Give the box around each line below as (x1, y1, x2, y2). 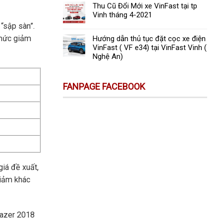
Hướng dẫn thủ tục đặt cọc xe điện (93, 34, 206, 44)
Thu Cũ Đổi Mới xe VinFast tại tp (93, 1, 197, 11)
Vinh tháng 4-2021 (93, 10, 152, 20)
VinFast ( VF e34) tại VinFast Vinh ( (93, 43, 207, 53)
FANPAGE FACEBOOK (63, 81, 145, 92)
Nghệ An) (93, 52, 123, 61)
